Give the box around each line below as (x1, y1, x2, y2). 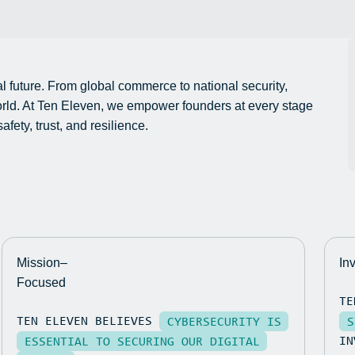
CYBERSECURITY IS (167, 312, 282, 330)
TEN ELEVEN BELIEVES (17, 311, 160, 329)
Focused (17, 275, 67, 289)
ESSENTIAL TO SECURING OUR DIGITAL (25, 332, 261, 350)
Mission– (17, 255, 68, 269)
